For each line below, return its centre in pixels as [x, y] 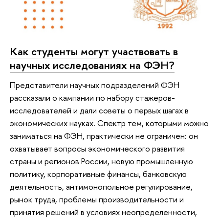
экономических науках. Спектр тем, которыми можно [109, 123]
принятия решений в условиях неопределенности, [103, 212]
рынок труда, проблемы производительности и [97, 199]
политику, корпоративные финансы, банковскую [98, 174]
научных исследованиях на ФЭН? [92, 65]
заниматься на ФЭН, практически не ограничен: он [104, 135]
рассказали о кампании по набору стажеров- [92, 97]
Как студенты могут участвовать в [94, 52]
